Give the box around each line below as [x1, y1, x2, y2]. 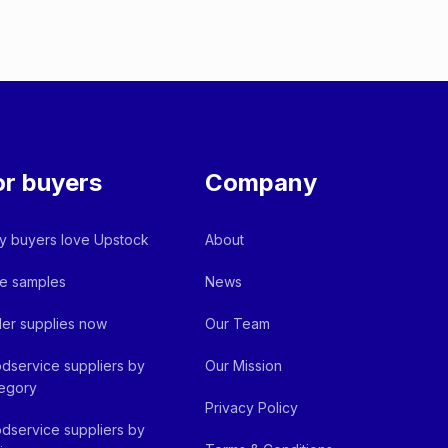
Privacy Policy [205, 399, 299, 416]
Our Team [205, 315, 271, 332]
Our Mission [205, 357, 283, 374]
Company [205, 168, 318, 197]
